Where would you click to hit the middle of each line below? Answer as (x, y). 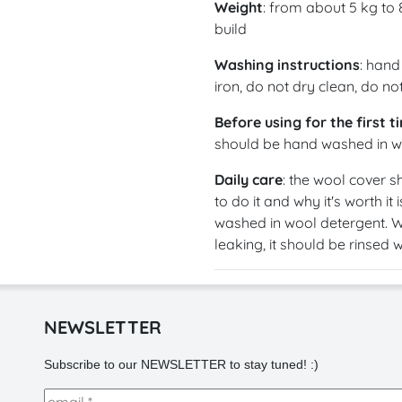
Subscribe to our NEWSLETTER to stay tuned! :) (181, 364)
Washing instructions (287, 64)
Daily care (249, 179)
